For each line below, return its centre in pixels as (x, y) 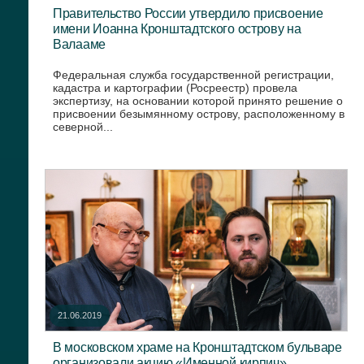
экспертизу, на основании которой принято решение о (198, 100)
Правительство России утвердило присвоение (188, 13)
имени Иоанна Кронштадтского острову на (177, 28)
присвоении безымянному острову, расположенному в (199, 113)
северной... (83, 126)
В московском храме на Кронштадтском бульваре (197, 347)
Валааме (79, 43)
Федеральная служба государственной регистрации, (193, 74)
